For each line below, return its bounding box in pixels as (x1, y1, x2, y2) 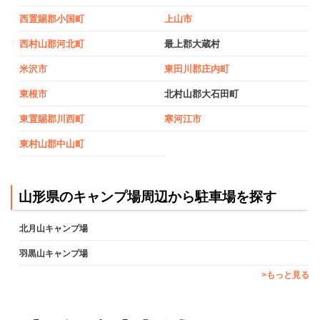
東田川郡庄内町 (164, 63, 229, 74)
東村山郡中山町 (19, 138, 84, 149)
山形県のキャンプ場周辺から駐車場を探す (19, 189, 277, 205)
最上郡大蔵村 (164, 38, 220, 49)
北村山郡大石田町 (164, 88, 239, 99)
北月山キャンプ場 (19, 223, 88, 234)
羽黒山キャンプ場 (19, 248, 88, 259)
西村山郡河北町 (19, 38, 84, 49)
